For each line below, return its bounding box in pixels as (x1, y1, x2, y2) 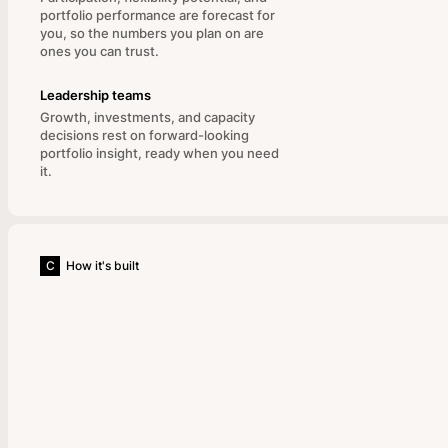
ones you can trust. (40, 43, 159, 59)
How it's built (66, 258, 139, 273)
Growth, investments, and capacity (40, 109, 255, 125)
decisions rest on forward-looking (40, 127, 249, 143)
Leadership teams (40, 87, 151, 103)
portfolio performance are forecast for (40, 7, 275, 23)
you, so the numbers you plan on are (40, 25, 264, 41)
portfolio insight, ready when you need (40, 145, 279, 161)
